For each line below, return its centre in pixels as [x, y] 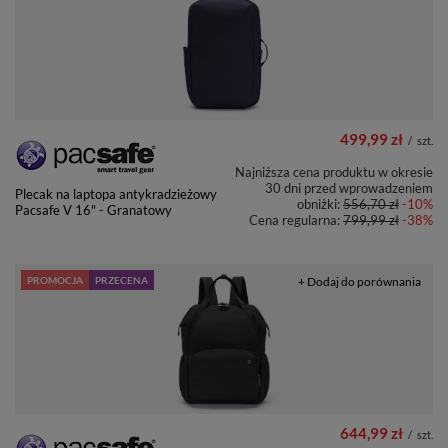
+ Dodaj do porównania [359, 282]
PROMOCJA [55, 280]
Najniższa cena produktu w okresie [334, 172]
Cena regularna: [296, 220]
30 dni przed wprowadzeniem [349, 188]
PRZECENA [121, 280]
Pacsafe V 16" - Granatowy [93, 210]
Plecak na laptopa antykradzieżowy [116, 194]
